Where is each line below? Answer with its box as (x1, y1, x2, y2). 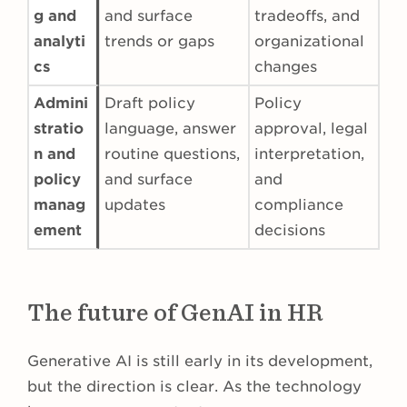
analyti (34, 33, 85, 51)
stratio (34, 120, 84, 138)
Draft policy (104, 94, 195, 113)
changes (254, 58, 317, 76)
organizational (254, 33, 364, 51)
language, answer (104, 120, 236, 138)
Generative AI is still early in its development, (27, 352, 372, 371)
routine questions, (104, 145, 240, 164)
